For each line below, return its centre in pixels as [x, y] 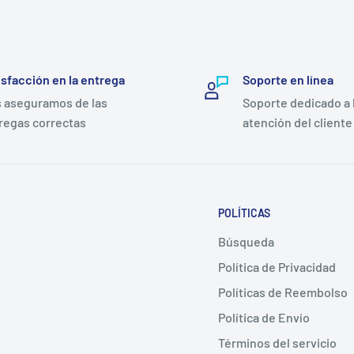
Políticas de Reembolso [283, 292]
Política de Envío [264, 318]
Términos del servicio [277, 343]
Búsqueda [246, 242]
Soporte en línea [288, 79]
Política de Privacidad [277, 267]
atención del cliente [298, 122]
